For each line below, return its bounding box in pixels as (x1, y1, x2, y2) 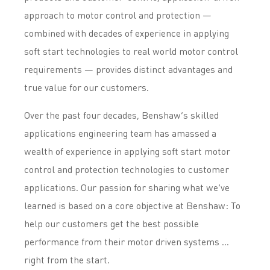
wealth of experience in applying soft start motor (24, 145, 230, 157)
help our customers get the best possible (24, 217, 199, 230)
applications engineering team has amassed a (24, 127, 216, 139)
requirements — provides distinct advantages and (24, 63, 233, 75)
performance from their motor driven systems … (24, 235, 229, 248)
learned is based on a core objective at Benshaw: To (24, 199, 240, 212)
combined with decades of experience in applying (24, 27, 229, 39)
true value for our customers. (24, 81, 149, 93)
